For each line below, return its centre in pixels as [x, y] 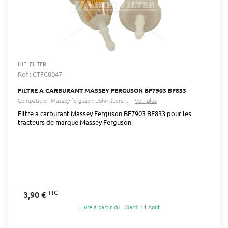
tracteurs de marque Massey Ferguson [75, 122]
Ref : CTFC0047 [40, 74]
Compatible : [34, 100]
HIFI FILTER [32, 63]
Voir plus [146, 100]
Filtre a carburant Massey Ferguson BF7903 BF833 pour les [105, 113]
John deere [110, 100]
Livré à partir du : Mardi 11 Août [119, 207]
